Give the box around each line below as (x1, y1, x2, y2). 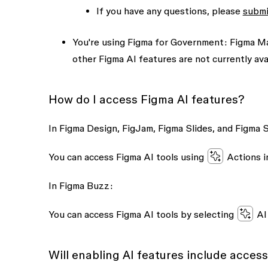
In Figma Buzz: (48, 180, 113, 191)
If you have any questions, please (96, 5, 243, 16)
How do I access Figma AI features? (48, 93, 245, 106)
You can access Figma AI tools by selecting (48, 209, 236, 220)
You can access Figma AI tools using (48, 151, 206, 162)
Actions (226, 151, 261, 162)
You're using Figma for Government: (72, 36, 227, 47)
